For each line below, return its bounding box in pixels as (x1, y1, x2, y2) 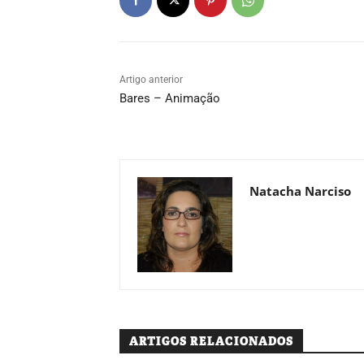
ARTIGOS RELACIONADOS (129, 333, 293, 349)
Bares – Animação (119, 90, 220, 106)
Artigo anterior (119, 73, 183, 85)
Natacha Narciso (249, 182, 351, 199)
